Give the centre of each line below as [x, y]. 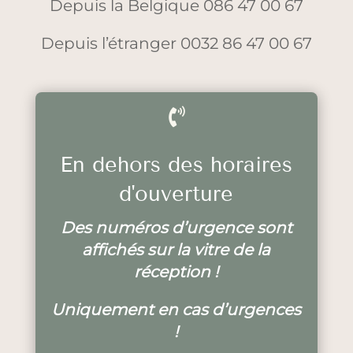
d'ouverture [176, 193]
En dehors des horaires [176, 164]
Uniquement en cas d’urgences [176, 310]
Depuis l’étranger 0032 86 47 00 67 [176, 43]
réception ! [176, 271]
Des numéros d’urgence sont [176, 227]
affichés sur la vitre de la [176, 249]
